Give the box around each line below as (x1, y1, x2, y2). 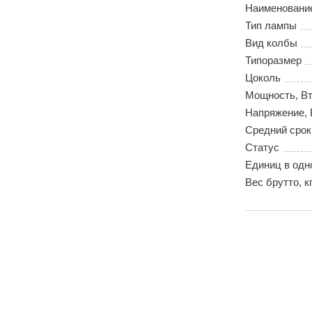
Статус (245, 141, 279, 154)
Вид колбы (245, 37, 297, 49)
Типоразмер (245, 54, 302, 67)
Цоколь (245, 72, 281, 84)
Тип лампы (245, 19, 297, 32)
